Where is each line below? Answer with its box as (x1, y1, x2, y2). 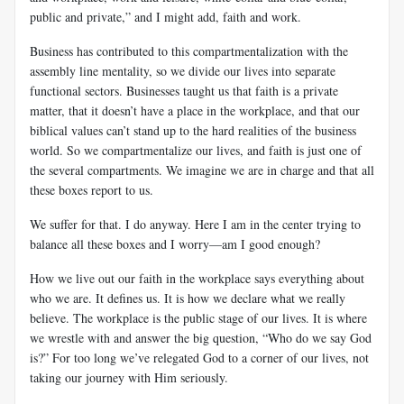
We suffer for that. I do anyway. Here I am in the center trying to (30, 215, 361, 233)
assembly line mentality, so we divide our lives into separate (30, 61, 335, 79)
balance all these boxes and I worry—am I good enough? (30, 234, 320, 252)
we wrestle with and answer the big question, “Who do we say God (30, 328, 372, 346)
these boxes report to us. (30, 180, 153, 198)
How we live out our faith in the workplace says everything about (30, 269, 364, 287)
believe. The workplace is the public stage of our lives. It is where (30, 308, 367, 326)
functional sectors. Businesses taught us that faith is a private (30, 81, 338, 99)
